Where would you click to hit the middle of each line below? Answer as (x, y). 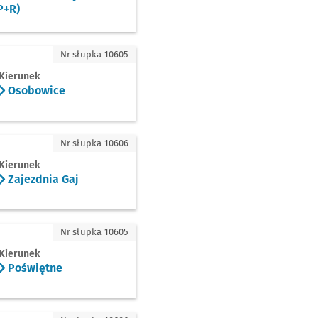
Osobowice (35, 90)
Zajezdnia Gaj (42, 179)
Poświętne (34, 268)
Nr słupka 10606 (94, 143)
